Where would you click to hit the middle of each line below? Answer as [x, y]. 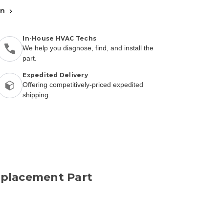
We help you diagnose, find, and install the [88, 48]
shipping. [37, 95]
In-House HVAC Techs [60, 38]
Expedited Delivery [55, 75]
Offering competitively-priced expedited [83, 84]
